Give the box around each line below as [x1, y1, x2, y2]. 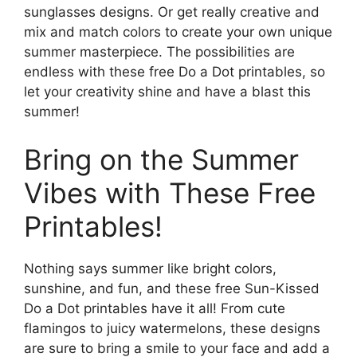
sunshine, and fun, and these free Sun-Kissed [24, 280, 320, 296]
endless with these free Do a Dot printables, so [24, 64, 325, 80]
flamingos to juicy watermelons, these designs [24, 320, 320, 336]
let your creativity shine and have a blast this [24, 84, 311, 100]
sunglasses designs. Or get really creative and [24, 4, 320, 21]
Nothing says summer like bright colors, [24, 260, 277, 277]
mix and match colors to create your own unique [24, 24, 332, 41]
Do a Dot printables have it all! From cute [24, 300, 285, 316]
